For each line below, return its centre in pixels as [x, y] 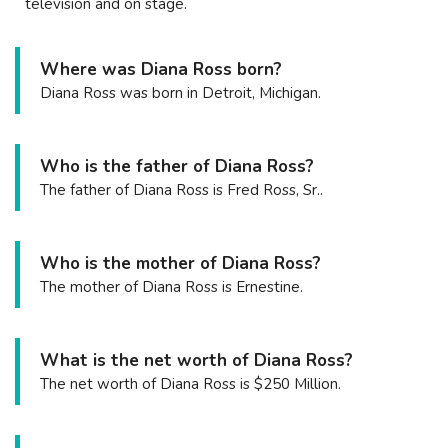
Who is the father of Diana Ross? [177, 166]
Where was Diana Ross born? [161, 69]
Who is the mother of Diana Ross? [180, 263]
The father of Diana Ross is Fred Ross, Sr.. [181, 189]
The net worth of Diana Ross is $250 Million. [190, 383]
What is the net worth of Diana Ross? [196, 360]
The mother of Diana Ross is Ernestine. [171, 286]
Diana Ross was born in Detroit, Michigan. [180, 92]
